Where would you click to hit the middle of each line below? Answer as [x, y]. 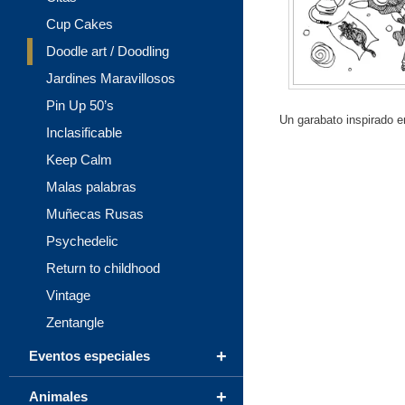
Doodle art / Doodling [108, 51]
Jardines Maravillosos [111, 78]
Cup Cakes [80, 24]
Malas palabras [91, 187]
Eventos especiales [89, 356]
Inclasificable [84, 132]
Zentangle [75, 322]
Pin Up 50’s [80, 105]
